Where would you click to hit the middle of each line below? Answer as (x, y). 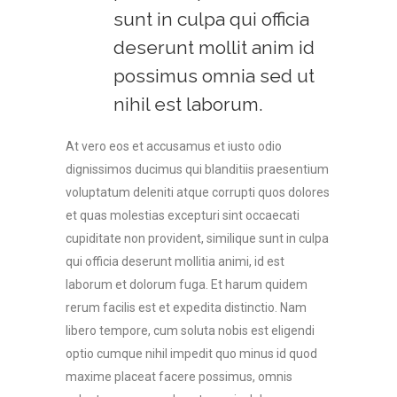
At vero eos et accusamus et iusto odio (174, 146)
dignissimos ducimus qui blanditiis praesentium (197, 169)
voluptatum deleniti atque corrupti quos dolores (198, 192)
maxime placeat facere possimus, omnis (179, 377)
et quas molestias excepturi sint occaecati (183, 215)
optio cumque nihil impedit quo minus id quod (191, 354)
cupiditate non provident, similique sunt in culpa (197, 238)
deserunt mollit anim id (214, 47)
